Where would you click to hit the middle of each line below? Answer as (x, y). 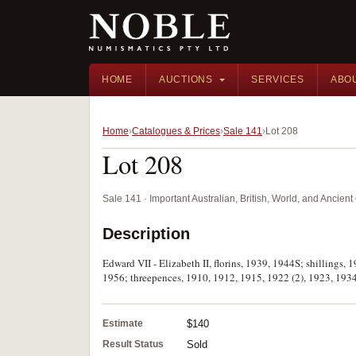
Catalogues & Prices (176, 131)
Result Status (133, 344)
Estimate (123, 323)
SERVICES (278, 79)
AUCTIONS (186, 79)
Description (146, 234)
